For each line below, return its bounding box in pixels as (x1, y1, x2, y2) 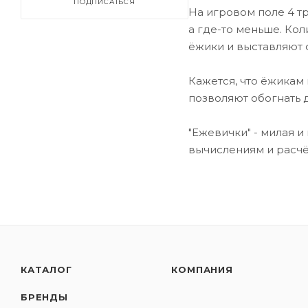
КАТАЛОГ (21, 264, 72, 275)
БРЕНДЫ (21, 291, 68, 302)
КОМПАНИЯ (171, 264, 233, 275)
